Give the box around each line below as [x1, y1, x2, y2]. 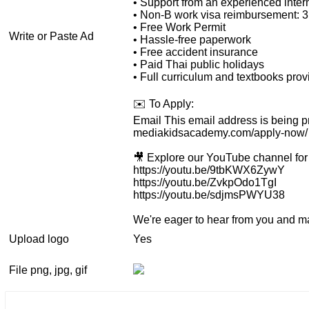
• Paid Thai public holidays [133, 58, 264, 70]
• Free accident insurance [133, 46, 258, 58]
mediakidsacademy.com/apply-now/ [133, 126, 308, 139]
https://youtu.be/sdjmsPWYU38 [133, 188, 285, 201]
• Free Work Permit [133, 21, 226, 33]
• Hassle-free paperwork [133, 33, 251, 46]
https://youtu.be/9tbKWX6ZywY [133, 163, 285, 176]
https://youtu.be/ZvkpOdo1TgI [133, 176, 277, 188]
